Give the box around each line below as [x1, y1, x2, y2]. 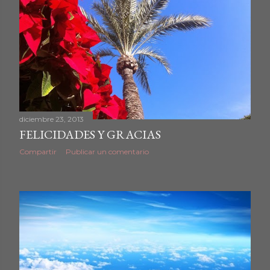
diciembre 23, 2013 [19, 114, 84, 124]
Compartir [19, 146, 57, 156]
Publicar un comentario [66, 146, 149, 156]
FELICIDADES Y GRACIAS [19, 126, 161, 142]
